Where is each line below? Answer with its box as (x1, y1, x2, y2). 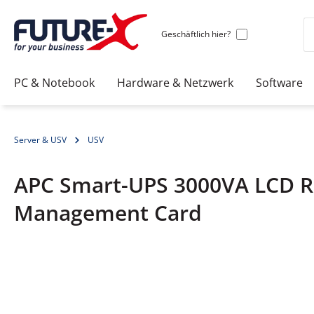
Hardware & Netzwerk (117, 74, 233, 90)
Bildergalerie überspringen (13, 261, 155, 277)
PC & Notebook (14, 74, 95, 90)
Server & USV (14, 134, 67, 146)
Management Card (14, 198, 202, 228)
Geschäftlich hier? (161, 27, 231, 40)
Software (256, 74, 303, 90)
